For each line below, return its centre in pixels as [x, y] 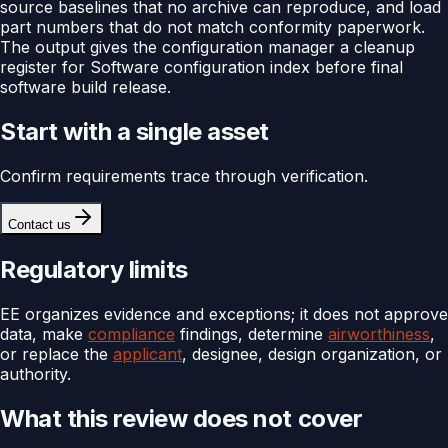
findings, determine [251, 334]
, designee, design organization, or [312, 354]
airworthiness [379, 334]
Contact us [39, 225]
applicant [147, 354]
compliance [131, 334]
